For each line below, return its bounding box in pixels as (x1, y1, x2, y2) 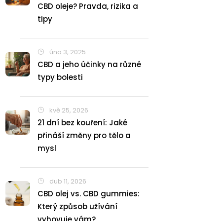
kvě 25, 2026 (48, 106, 88, 115)
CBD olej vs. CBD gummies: (37, 188, 140, 199)
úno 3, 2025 (48, 47, 86, 57)
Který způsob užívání (37, 201, 117, 212)
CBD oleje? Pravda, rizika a (37, 1, 138, 11)
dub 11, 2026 (48, 177, 86, 186)
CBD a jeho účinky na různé (37, 59, 141, 70)
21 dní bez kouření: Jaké (37, 117, 127, 128)
